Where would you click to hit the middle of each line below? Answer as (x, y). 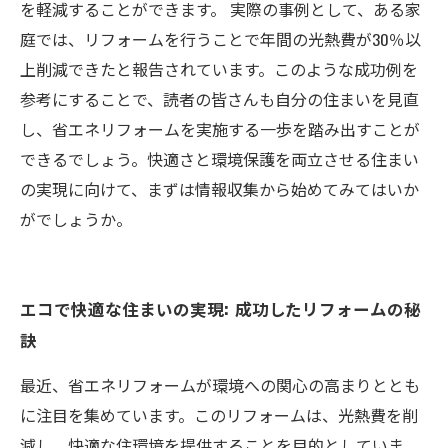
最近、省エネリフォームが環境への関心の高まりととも (220, 385)
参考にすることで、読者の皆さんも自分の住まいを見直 (219, 99)
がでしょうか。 (76, 219)
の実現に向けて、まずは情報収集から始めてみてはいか (219, 189)
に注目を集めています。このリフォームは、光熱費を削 (219, 415)
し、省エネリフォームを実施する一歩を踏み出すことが (220, 129)
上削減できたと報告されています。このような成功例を (219, 69)
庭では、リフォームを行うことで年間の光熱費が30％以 (220, 39)
